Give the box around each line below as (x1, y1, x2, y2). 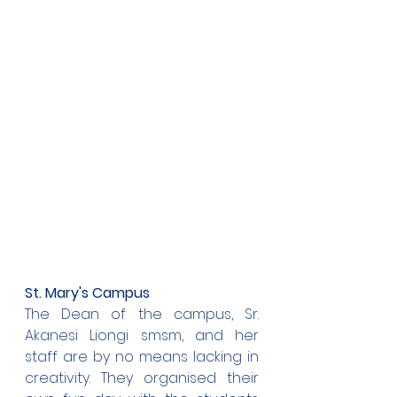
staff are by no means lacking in (25, 346, 259, 367)
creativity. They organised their (25, 368, 259, 388)
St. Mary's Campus (25, 283, 150, 303)
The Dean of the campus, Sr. (25, 304, 259, 324)
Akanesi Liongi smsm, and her (25, 325, 259, 346)
